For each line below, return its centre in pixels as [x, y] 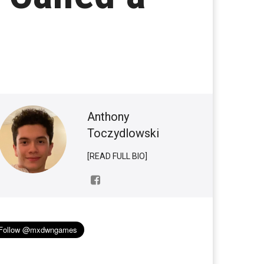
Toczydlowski [123, 133]
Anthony [108, 117]
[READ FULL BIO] [117, 156]
